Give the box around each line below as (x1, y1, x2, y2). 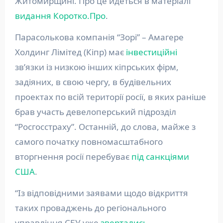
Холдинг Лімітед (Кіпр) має (14, 46, 126, 58)
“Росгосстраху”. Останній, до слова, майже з (14, 121, 196, 133)
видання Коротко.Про (14, 10, 106, 22)
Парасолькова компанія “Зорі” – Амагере (14, 31, 184, 43)
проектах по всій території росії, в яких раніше (14, 91, 206, 103)
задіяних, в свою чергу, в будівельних (14, 76, 171, 88)
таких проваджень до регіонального (14, 202, 166, 214)
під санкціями (131, 151, 189, 163)
